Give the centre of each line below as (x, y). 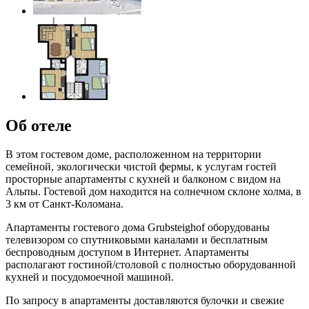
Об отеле (39, 125)
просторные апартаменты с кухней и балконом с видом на (143, 179)
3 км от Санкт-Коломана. (64, 204)
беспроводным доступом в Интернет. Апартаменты (127, 252)
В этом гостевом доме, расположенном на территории (133, 154)
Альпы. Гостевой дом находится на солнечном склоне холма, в (153, 192)
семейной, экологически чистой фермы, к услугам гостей (141, 167)
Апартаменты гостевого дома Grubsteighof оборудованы (138, 228)
